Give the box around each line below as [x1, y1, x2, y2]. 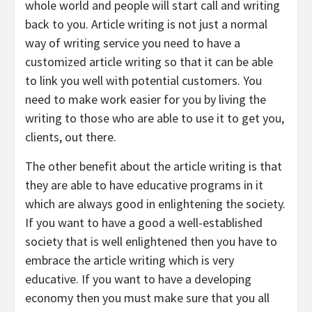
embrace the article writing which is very [25, 251, 234, 268]
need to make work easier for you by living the [25, 91, 266, 107]
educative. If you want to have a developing [25, 270, 251, 287]
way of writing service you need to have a [25, 34, 240, 51]
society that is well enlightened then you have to [25, 233, 277, 249]
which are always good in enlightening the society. [25, 195, 286, 212]
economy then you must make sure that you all [25, 289, 270, 306]
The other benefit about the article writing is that [25, 157, 282, 174]
